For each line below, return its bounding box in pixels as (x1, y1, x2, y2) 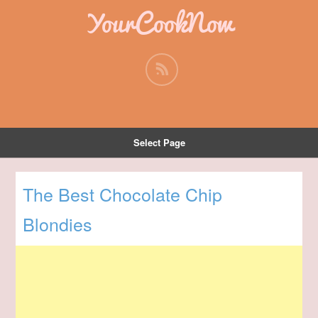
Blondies (23, 211, 93, 237)
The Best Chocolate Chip (23, 181, 223, 207)
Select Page (133, 136, 185, 149)
